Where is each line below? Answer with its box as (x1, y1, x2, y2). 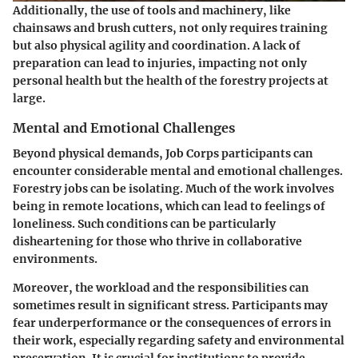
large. (13, 90, 46, 105)
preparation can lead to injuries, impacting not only (13, 55, 307, 70)
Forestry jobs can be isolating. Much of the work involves (13, 181, 334, 196)
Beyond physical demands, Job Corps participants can (13, 145, 313, 161)
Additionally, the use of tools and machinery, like (13, 2, 291, 18)
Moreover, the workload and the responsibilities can (13, 280, 309, 295)
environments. (13, 251, 97, 266)
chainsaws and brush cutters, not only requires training (13, 20, 328, 35)
